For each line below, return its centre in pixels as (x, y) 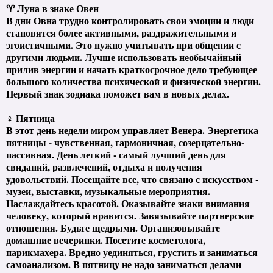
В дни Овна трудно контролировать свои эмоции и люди (130, 20)
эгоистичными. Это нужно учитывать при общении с (123, 44)
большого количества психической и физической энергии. (133, 81)
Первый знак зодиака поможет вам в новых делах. (118, 93)
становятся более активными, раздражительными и (121, 32)
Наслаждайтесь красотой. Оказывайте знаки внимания (128, 203)
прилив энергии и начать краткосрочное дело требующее (132, 69)
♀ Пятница (30, 118)
